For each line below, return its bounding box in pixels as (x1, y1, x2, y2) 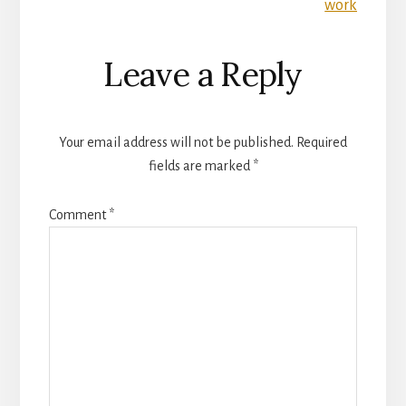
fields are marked (148, 158, 253, 173)
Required (296, 134, 347, 150)
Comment (48, 207, 109, 222)
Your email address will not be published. (59, 134, 294, 150)
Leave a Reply (103, 53, 303, 95)
